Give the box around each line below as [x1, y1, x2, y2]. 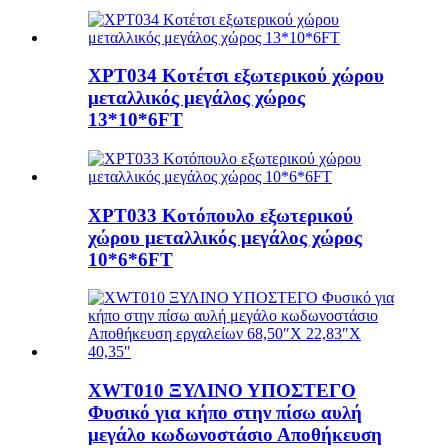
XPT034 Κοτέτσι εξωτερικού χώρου [88, 65, 384, 87]
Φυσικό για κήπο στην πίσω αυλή [88, 402, 362, 424]
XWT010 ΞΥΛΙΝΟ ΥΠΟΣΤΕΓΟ [88, 380, 356, 402]
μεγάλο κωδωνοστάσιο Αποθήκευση [88, 424, 382, 446]
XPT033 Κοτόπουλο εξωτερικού [88, 204, 353, 226]
